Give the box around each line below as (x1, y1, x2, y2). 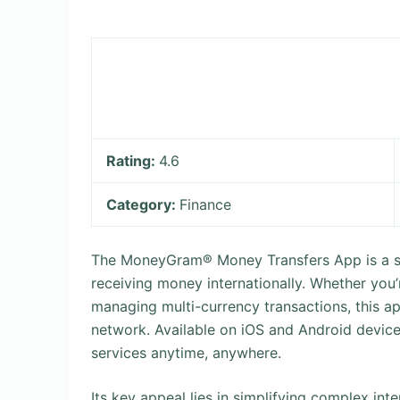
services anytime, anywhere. (91, 344, 281, 362)
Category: (106, 196, 180, 213)
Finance (179, 196, 232, 213)
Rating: (106, 152, 160, 170)
